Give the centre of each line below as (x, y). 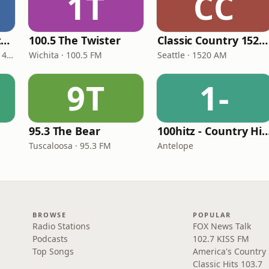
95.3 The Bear (65, 131)
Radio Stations (62, 226)
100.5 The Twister (75, 40)
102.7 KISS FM (221, 239)
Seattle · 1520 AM (192, 55)
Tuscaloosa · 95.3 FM (70, 146)
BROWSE (50, 215)
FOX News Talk (222, 226)
